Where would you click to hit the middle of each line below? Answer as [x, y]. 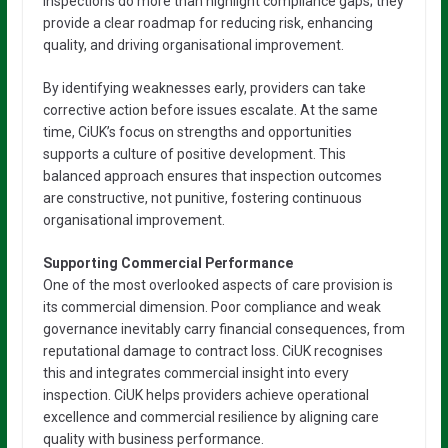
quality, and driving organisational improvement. [193, 44]
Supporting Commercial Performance [167, 262]
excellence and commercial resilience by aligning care [210, 416]
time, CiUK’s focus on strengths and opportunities [197, 131]
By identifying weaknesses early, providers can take [204, 87]
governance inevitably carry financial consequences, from [223, 328]
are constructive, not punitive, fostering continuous [202, 197]
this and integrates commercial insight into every [195, 372]
